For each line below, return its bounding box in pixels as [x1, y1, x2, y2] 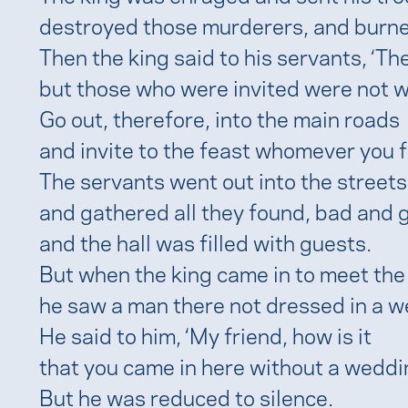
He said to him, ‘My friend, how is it [38, 318, 372, 350]
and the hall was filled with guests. [38, 225, 372, 257]
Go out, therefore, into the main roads [38, 101, 400, 133]
